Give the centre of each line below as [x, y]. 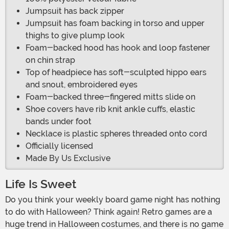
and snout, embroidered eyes [82, 85]
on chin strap [50, 60]
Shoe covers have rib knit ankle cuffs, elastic [110, 109]
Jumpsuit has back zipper [75, 11]
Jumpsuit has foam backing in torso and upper [115, 24]
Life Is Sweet [41, 185]
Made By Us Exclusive [68, 158]
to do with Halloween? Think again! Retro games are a [109, 212]
